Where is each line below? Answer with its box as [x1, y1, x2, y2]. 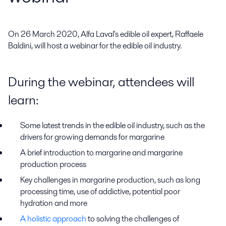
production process [20, 158, 86, 170]
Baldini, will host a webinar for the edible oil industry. [8, 40, 182, 52]
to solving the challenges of [86, 212, 179, 224]
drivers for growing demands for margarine [20, 131, 164, 143]
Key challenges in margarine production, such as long [20, 174, 200, 186]
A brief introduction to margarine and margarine [20, 146, 183, 158]
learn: [8, 90, 39, 109]
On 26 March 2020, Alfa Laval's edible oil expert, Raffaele [8, 28, 203, 40]
